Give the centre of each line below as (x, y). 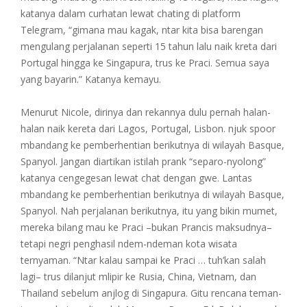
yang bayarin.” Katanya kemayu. (91, 79)
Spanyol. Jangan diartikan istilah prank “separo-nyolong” (143, 161)
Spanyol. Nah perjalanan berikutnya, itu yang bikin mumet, (149, 210)
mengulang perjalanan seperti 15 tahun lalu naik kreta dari (149, 46)
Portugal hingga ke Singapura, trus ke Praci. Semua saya (145, 62)
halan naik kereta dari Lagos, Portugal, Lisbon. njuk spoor (148, 128)
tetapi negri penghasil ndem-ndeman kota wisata (129, 243)
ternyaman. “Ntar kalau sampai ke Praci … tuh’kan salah (143, 260)
